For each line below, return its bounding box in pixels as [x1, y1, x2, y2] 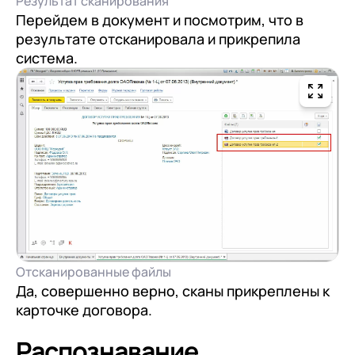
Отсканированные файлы [16, 262, 171, 281]
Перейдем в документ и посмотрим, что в [16, 10, 303, 29]
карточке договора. [16, 300, 152, 319]
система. [16, 48, 78, 67]
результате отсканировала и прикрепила [16, 29, 300, 48]
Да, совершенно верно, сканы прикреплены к [16, 281, 330, 300]
